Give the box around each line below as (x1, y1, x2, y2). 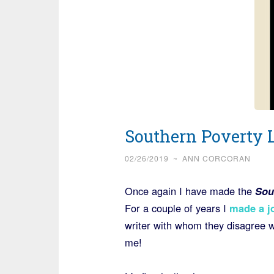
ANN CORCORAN (182, 153, 251, 163)
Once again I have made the (124, 183, 255, 198)
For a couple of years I (124, 201, 229, 215)
